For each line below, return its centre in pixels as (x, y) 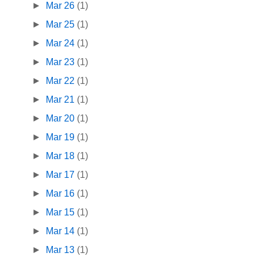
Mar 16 (62, 194)
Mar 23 (62, 62)
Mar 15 (62, 213)
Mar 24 (62, 43)
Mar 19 (62, 137)
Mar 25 (62, 25)
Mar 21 (62, 100)
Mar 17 (62, 175)
